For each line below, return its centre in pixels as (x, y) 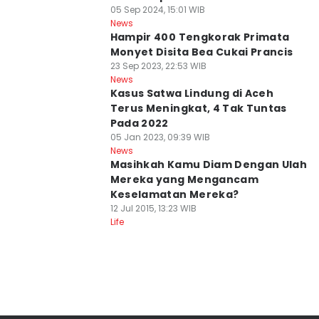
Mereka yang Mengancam (184, 179)
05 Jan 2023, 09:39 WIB (160, 137)
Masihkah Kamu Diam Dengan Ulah (209, 164)
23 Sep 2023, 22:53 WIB (158, 66)
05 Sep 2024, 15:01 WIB (157, 10)
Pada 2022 (139, 123)
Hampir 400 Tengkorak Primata (200, 37)
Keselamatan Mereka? (174, 194)
